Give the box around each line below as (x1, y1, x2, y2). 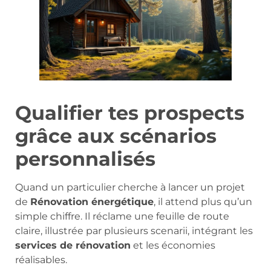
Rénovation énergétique (30, 196, 154, 208)
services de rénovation (15, 240, 131, 252)
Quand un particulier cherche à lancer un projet (15, 181, 245, 194)
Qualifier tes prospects (15, 101, 244, 125)
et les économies (131, 240, 215, 252)
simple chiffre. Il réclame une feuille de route (15, 211, 229, 223)
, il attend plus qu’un (154, 196, 252, 208)
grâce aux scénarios (15, 124, 217, 148)
